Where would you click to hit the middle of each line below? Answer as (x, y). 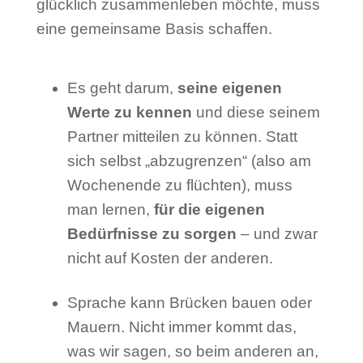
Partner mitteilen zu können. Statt (182, 137)
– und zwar (277, 234)
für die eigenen (209, 210)
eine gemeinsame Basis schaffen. (154, 28)
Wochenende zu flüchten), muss (179, 186)
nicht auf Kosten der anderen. (170, 258)
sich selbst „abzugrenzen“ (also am (189, 161)
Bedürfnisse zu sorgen (152, 234)
